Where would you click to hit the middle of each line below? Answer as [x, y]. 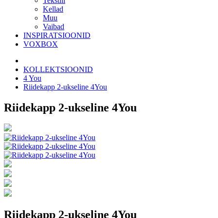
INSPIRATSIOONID [57, 35]
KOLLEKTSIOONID [58, 69]
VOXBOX [41, 44]
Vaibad [54, 26]
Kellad [53, 9]
